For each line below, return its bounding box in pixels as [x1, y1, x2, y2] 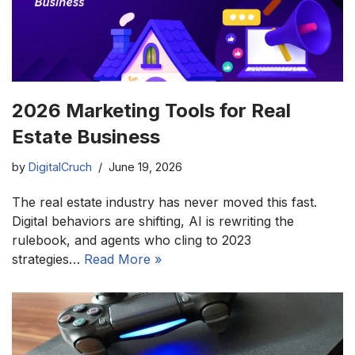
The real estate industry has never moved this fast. [12, 193, 317, 210]
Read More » [84, 250, 162, 267]
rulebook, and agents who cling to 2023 [12, 231, 251, 248]
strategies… [12, 250, 84, 267]
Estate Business [12, 124, 160, 148]
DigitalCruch [29, 159, 92, 174]
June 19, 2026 [109, 159, 182, 174]
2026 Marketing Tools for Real [12, 98, 291, 122]
